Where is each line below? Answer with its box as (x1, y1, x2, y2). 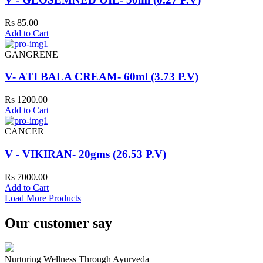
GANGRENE (5, 49, 58, 59)
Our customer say (5, 215, 112, 231)
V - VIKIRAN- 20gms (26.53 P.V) (5, 147, 166, 160)
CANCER (5, 126, 44, 137)
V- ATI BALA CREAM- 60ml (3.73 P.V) (5, 70, 198, 83)
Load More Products (5, 193, 81, 203)
